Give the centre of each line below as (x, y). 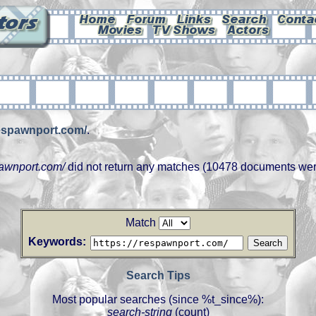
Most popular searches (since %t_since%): (158, 299)
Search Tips (158, 275)
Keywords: (57, 242)
